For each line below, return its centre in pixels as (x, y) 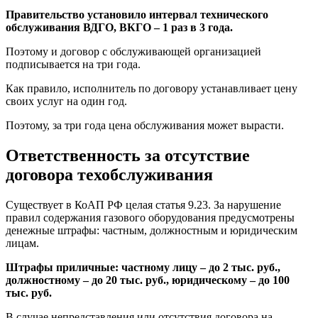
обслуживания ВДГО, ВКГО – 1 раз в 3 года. (119, 28)
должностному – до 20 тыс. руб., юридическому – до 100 (148, 280)
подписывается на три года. (73, 65)
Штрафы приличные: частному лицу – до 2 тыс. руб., (143, 267)
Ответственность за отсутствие (128, 156)
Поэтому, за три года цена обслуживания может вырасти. (145, 126)
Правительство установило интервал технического (137, 15)
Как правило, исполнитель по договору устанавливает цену (152, 89)
